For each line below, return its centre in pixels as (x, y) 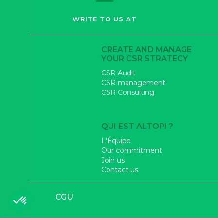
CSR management (133, 83)
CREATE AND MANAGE (146, 50)
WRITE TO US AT (104, 19)
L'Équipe (116, 141)
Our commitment (132, 151)
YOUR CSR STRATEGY (145, 59)
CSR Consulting (128, 93)
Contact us (120, 170)
